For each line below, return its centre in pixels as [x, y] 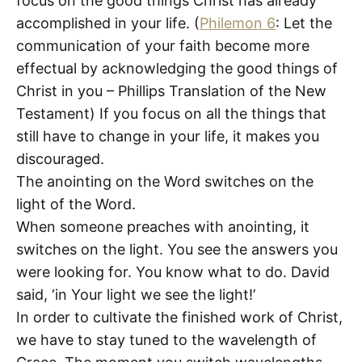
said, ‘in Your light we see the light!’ [136, 294]
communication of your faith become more [163, 45]
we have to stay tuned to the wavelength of [166, 339]
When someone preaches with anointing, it [163, 226]
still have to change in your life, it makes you [168, 136]
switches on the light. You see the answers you [177, 249]
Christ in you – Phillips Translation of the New [171, 90]
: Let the [304, 23]
